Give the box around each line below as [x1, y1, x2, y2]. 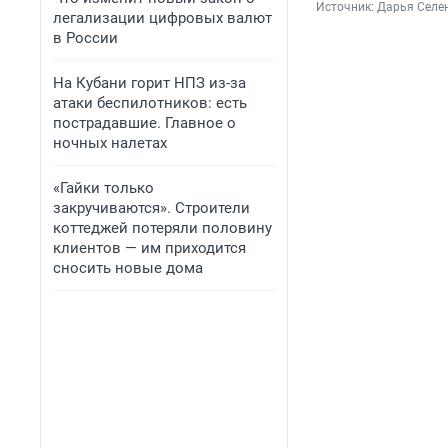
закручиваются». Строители [53, 199, 250, 217]
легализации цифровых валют [53, 9, 272, 27]
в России [53, 29, 118, 47]
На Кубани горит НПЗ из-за [53, 74, 246, 92]
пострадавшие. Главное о [53, 114, 236, 132]
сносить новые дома [53, 259, 203, 277]
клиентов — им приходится [53, 239, 246, 257]
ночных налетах [53, 134, 167, 152]
